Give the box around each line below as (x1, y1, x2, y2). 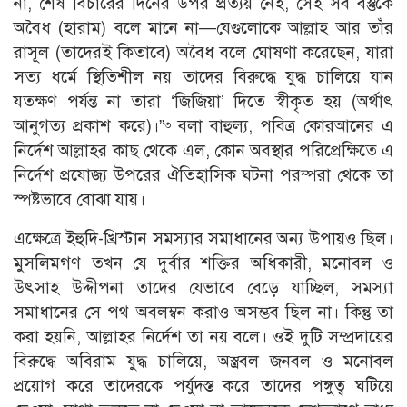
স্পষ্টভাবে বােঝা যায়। (14, 189, 145, 211)
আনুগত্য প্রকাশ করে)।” (14, 115, 164, 137)
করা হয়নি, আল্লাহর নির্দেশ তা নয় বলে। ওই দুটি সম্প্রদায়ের (14, 326, 393, 348)
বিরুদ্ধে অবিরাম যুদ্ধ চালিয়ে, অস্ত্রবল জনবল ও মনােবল (14, 351, 393, 372)
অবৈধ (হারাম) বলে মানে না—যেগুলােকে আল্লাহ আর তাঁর (14, 17, 393, 39)
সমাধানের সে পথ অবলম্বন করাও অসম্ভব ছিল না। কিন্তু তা (14, 302, 393, 323)
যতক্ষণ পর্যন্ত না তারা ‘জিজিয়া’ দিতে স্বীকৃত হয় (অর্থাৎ (14, 91, 393, 113)
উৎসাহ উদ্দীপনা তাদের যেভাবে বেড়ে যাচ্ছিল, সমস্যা (14, 277, 393, 299)
